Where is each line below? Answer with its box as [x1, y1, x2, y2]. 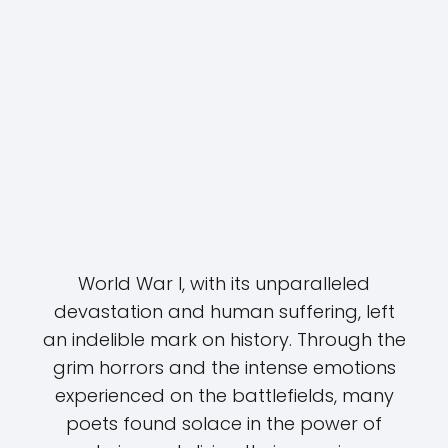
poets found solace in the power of [66, 411, 382, 436]
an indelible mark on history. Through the [42, 327, 406, 352]
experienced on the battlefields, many [54, 383, 394, 408]
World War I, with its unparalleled [78, 271, 370, 296]
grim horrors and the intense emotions [52, 355, 396, 380]
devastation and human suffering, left [53, 299, 395, 324]
